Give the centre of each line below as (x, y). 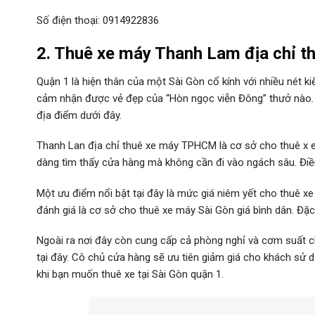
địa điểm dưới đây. (79, 115)
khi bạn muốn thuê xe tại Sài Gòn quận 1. (130, 275)
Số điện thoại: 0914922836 (98, 21)
